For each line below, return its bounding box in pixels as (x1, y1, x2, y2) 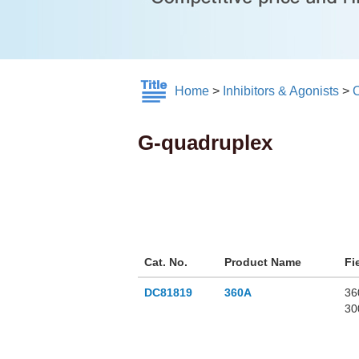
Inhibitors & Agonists (223, 84, 339, 99)
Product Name (224, 256, 301, 269)
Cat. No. (144, 256, 188, 269)
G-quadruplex (138, 131, 272, 155)
